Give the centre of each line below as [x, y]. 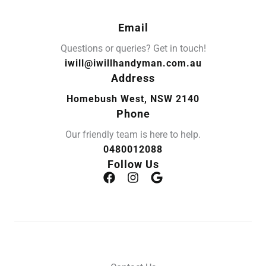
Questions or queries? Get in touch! [133, 48]
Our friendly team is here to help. [133, 134]
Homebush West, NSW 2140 [133, 99]
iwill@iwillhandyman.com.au [133, 63]
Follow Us [133, 164]
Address [133, 78]
